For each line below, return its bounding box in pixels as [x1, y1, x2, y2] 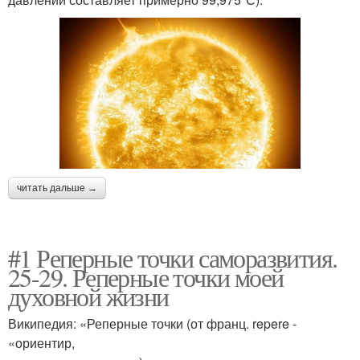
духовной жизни [8, 278, 169, 313]
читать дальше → [17, 182, 97, 194]
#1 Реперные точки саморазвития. [8, 239, 337, 275]
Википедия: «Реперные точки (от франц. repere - [8, 313, 297, 333]
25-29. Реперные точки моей [8, 259, 284, 294]
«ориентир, [8, 333, 75, 352]
